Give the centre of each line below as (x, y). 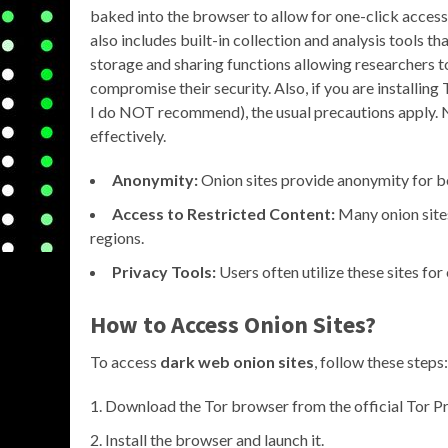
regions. (117, 237)
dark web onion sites (237, 361)
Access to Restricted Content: (223, 213)
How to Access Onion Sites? (233, 324)
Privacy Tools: (164, 271)
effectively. (128, 135)
